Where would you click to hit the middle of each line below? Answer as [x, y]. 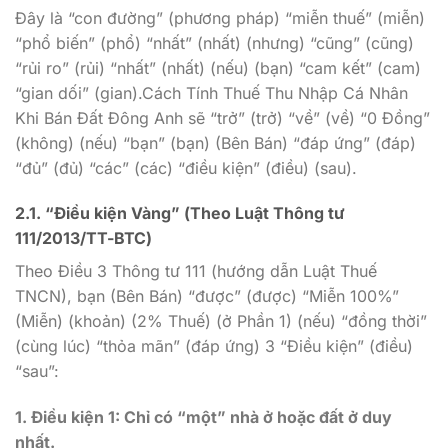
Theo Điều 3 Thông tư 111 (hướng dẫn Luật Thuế [196, 271]
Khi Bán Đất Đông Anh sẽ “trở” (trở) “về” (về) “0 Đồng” [222, 117]
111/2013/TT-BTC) [83, 238]
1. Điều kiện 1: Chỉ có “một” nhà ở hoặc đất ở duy [203, 417]
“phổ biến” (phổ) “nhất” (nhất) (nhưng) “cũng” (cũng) [214, 42]
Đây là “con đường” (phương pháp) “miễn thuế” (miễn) [220, 17]
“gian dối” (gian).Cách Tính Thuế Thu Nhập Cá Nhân [211, 92]
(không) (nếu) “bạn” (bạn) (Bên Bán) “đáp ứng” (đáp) [215, 142]
